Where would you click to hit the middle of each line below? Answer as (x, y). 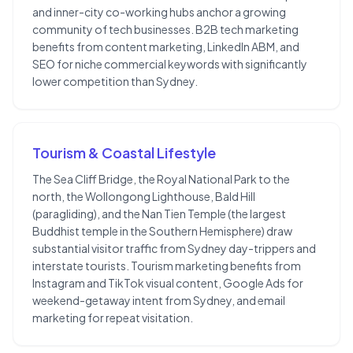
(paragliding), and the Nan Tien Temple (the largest (159, 214)
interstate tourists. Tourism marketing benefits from (167, 266)
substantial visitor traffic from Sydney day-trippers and (174, 249)
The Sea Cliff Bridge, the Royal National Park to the (161, 179)
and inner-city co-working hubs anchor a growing (159, 12)
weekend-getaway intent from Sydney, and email (159, 301)
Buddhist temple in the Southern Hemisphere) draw (162, 231)
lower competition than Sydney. (115, 82)
